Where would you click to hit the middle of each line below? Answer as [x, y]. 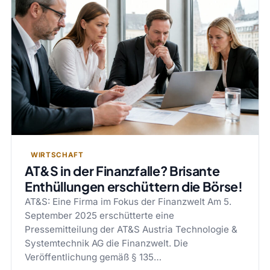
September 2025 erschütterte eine [99, 216]
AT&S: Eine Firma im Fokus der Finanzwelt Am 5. [128, 202]
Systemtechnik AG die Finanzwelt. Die [106, 243]
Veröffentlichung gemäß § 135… [93, 257]
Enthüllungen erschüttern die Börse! [133, 187]
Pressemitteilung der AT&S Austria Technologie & [131, 230]
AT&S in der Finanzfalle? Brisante [122, 171]
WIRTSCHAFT [57, 155]
